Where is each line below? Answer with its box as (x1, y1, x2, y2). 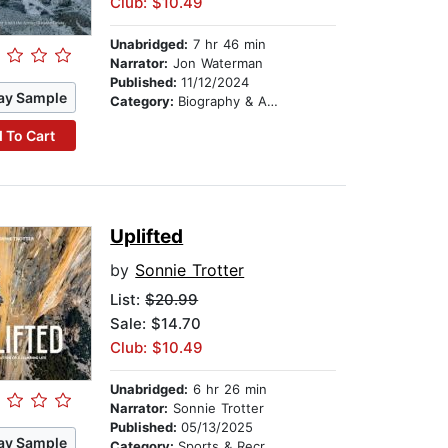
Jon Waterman (168, 55, 264, 72)
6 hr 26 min (188, 381, 268, 398)
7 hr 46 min (188, 36, 267, 53)
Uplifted (110, 225, 184, 249)
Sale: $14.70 (110, 314, 202, 334)
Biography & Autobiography (178, 93, 268, 110)
